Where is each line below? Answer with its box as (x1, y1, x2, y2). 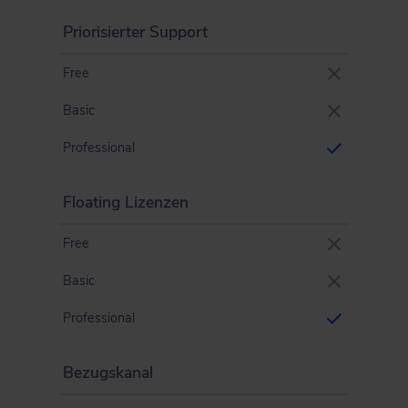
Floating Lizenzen (63, 191, 189, 213)
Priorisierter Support (63, 21, 208, 43)
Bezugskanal (63, 362, 153, 383)
